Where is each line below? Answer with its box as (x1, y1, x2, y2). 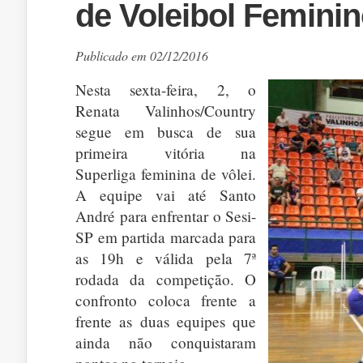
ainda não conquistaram (75, 332, 256, 352)
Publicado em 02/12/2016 (75, 47, 208, 64)
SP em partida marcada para (75, 227, 256, 247)
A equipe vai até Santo (75, 185, 256, 205)
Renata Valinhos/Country (75, 100, 256, 121)
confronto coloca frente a (75, 290, 256, 310)
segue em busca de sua (75, 122, 256, 142)
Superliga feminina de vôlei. (75, 164, 256, 184)
